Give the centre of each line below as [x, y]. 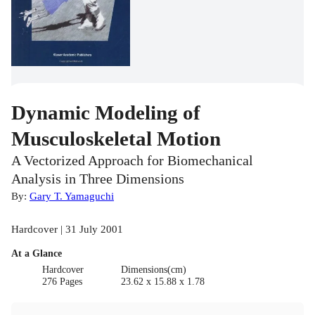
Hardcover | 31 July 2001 [67, 229]
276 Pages [63, 282]
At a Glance [37, 254]
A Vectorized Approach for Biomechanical [132, 161]
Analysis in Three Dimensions [98, 179]
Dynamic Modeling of [106, 113]
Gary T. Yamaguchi [72, 196]
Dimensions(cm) [153, 270]
